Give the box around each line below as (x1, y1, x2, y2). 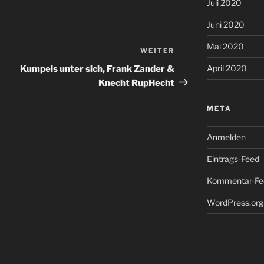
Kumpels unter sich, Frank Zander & (20, 63, 175, 74)
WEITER (140, 46, 175, 55)
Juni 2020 (206, 19, 245, 30)
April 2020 (206, 63, 247, 74)
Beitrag (174, 60, 209, 72)
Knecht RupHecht (98, 77, 175, 88)
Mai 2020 (206, 41, 244, 52)
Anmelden (206, 132, 246, 143)
